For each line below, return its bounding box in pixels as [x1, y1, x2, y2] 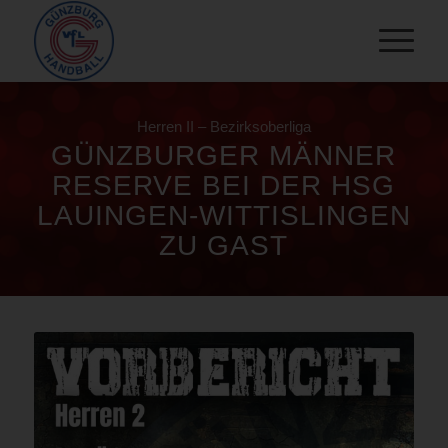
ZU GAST [159, 229, 289, 261]
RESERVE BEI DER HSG [52, 169, 396, 201]
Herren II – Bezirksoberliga [136, 118, 311, 135]
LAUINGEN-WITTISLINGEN [36, 199, 411, 231]
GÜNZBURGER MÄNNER [51, 139, 397, 171]
